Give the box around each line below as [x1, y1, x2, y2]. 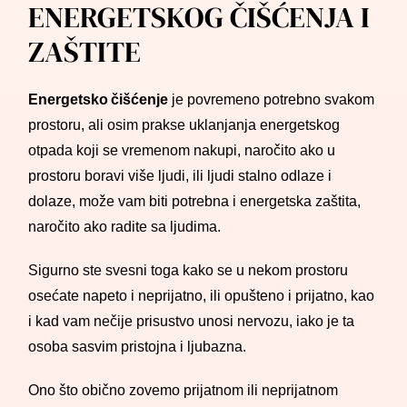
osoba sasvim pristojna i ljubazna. [28, 338, 247, 355]
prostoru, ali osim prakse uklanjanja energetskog [28, 116, 341, 134]
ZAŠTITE [28, 32, 142, 72]
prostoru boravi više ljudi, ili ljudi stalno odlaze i [28, 167, 333, 184]
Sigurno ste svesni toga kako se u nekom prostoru [28, 262, 349, 279]
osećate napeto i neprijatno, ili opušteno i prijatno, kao [28, 287, 375, 304]
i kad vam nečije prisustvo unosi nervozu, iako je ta [28, 313, 355, 330]
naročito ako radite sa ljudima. [28, 218, 222, 235]
